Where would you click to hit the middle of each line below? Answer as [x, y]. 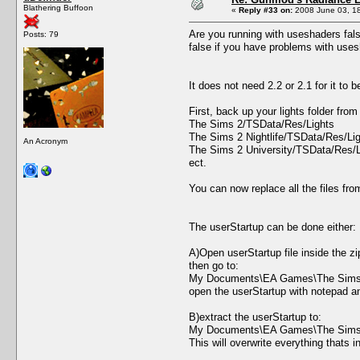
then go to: [214, 265]
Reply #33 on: [266, 10]
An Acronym [45, 141]
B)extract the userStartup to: [255, 317]
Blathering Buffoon [58, 7]
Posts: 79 [41, 34]
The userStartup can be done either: [272, 227]
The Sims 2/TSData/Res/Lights [262, 124]
